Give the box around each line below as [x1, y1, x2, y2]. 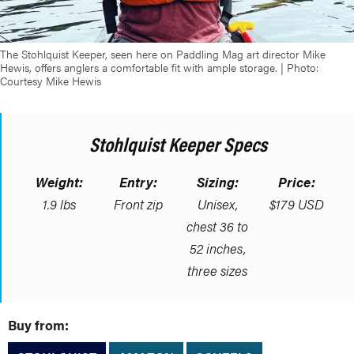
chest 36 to [186, 217, 248, 236]
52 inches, [189, 239, 246, 258]
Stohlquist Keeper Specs [88, 130, 267, 158]
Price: [277, 172, 315, 192]
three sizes [187, 261, 247, 281]
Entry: [119, 172, 157, 192]
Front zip [114, 194, 163, 214]
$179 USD [269, 194, 324, 214]
